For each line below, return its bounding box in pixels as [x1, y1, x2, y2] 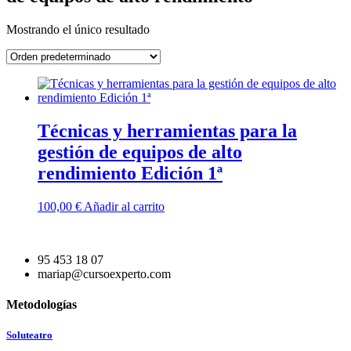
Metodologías [6, 297, 77, 311]
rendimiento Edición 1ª [38, 162, 223, 183]
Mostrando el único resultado [6, 22, 150, 36]
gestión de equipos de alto [38, 141, 242, 162]
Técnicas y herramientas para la [38, 120, 297, 141]
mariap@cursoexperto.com [38, 266, 171, 280]
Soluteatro [6, 329, 52, 342]
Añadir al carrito [84, 199, 165, 213]
